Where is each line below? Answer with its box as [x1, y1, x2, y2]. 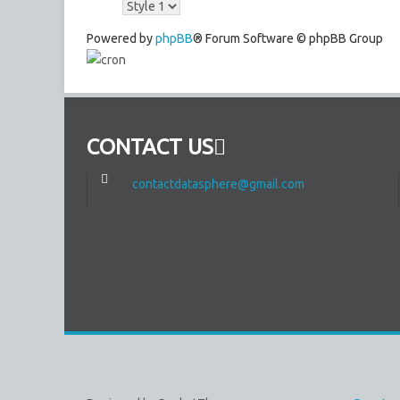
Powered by [87, 30, 155, 46]
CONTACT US [87, 134, 213, 158]
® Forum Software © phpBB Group [193, 30, 383, 46]
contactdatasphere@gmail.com [131, 176, 304, 191]
